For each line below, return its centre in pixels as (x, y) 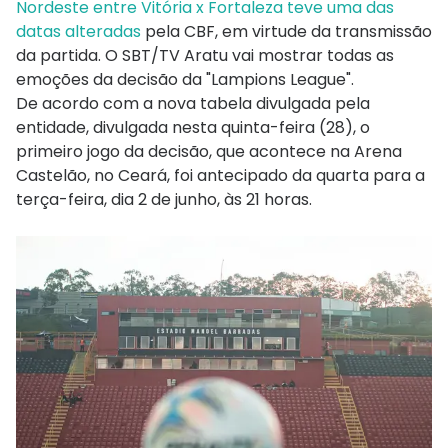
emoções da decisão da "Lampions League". (185, 79)
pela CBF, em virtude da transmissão (288, 31)
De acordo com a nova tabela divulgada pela (193, 103)
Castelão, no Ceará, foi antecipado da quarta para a (220, 175)
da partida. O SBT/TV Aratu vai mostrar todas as (205, 55)
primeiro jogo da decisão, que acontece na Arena (209, 151)
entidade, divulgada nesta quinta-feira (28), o (193, 127)
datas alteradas (80, 31)
